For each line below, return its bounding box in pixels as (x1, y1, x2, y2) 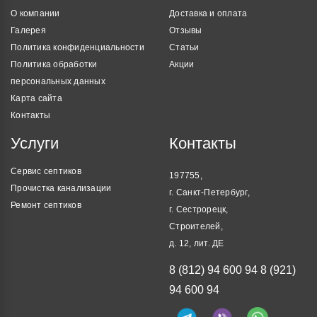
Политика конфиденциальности (11, 42, 144, 53)
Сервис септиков (11, 166, 81, 177)
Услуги (11, 134, 59, 153)
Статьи (169, 42, 200, 53)
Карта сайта (11, 93, 62, 104)
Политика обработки (11, 59, 98, 70)
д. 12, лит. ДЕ (169, 238, 224, 249)
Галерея (11, 25, 46, 36)
